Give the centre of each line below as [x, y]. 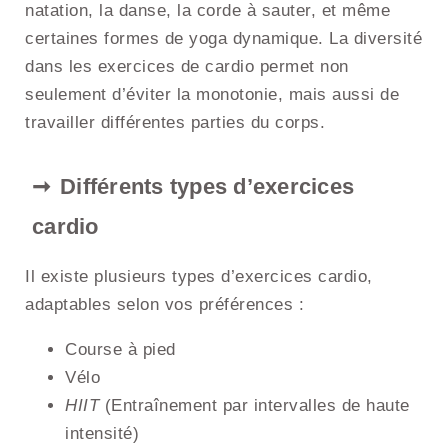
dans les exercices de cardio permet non [187, 67]
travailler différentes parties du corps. [175, 123]
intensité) [102, 434]
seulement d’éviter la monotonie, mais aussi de [212, 95]
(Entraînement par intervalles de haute [254, 406]
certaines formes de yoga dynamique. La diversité [223, 39]
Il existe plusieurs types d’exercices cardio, [199, 277]
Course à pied [120, 350]
